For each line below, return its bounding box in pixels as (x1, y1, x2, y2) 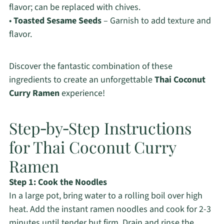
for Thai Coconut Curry (8, 136, 176, 158)
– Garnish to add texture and (101, 14, 211, 27)
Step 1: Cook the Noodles (8, 176, 107, 189)
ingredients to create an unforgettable (8, 73, 154, 86)
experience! (59, 87, 105, 100)
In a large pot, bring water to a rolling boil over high (8, 189, 202, 202)
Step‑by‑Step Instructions (8, 117, 191, 139)
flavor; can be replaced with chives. (8, 1, 140, 14)
